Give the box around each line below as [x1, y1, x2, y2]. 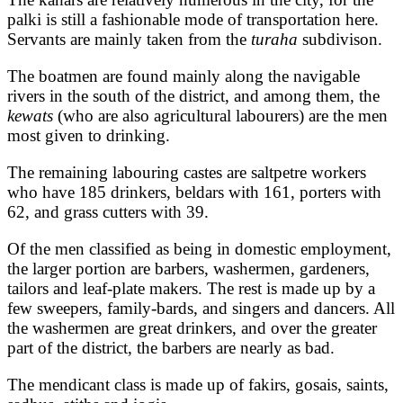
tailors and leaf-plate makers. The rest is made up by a [7, 278, 375, 298]
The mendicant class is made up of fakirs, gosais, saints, [7, 374, 389, 394]
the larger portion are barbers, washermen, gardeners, [7, 258, 370, 278]
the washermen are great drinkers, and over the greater [7, 318, 377, 337]
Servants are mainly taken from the [7, 29, 251, 49]
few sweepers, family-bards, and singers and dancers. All [7, 298, 395, 318]
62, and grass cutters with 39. [7, 201, 209, 221]
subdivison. [298, 29, 387, 49]
